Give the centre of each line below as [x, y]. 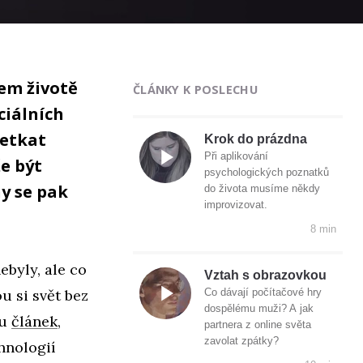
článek [34, 321]
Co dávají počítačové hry [263, 293]
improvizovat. [236, 205]
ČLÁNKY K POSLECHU [195, 89]
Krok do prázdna [256, 139]
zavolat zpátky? [241, 341]
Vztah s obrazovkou [265, 275]
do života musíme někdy [262, 189]
